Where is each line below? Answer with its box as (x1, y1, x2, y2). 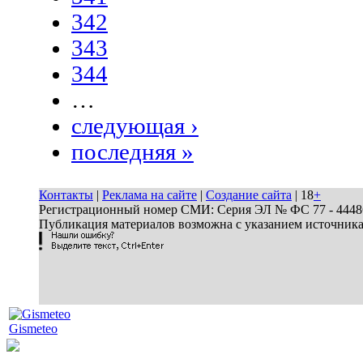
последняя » (71, 139, 194, 164)
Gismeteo (9, 322, 58, 335)
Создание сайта (206, 188, 292, 202)
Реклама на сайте (102, 188, 197, 202)
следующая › (71, 113, 199, 139)
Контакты (39, 188, 93, 202)
